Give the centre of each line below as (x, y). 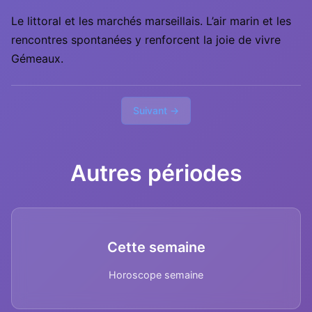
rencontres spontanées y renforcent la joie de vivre (146, 40)
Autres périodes (156, 173)
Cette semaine (156, 247)
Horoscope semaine (156, 275)
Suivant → (156, 110)
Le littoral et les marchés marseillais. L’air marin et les (151, 21)
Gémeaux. (37, 58)
